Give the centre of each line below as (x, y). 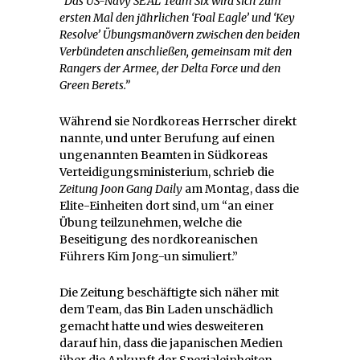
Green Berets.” (95, 85)
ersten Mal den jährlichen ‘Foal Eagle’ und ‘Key (177, 17)
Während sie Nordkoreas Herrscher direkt (178, 121)
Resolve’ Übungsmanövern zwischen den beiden (180, 34)
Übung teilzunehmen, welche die (151, 222)
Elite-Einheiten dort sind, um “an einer (167, 205)
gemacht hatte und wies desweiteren (162, 326)
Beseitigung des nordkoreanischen (159, 239)
